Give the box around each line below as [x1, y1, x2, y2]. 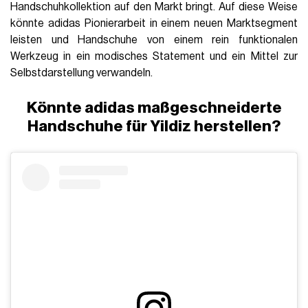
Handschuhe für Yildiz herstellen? [27, 118, 280, 135]
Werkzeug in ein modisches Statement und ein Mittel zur [10, 51, 298, 63]
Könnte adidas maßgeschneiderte [26, 100, 282, 116]
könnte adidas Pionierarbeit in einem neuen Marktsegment [10, 18, 298, 30]
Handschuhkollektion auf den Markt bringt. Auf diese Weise [10, 1, 298, 13]
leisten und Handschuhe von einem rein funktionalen [10, 34, 298, 46]
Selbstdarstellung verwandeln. [10, 67, 153, 79]
